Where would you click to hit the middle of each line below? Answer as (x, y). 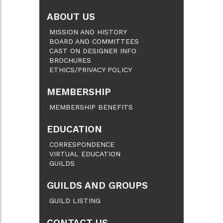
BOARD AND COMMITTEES (94, 41)
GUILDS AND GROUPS (97, 186)
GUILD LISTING (75, 200)
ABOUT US (71, 17)
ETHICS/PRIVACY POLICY (91, 69)
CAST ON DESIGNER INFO (93, 51)
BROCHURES (70, 60)
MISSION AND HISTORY (88, 32)
